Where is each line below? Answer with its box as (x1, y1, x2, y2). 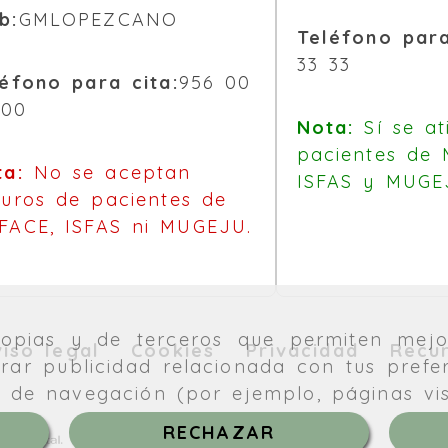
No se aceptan (23, 161, 192, 185)
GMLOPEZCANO (18, 8, 179, 32)
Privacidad (246, 339, 359, 363)
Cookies (131, 339, 216, 363)
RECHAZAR (162, 420, 276, 444)
